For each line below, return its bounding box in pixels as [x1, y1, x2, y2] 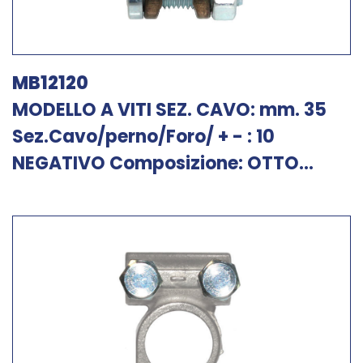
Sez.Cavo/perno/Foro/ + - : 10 [12, 124, 275, 149]
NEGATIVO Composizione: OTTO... [12, 151, 314, 176]
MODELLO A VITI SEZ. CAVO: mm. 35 [12, 97, 327, 122]
